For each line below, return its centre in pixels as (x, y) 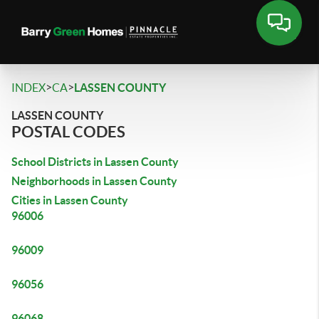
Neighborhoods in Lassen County (94, 181)
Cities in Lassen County (70, 200)
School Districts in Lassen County (95, 162)
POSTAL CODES (68, 131)
